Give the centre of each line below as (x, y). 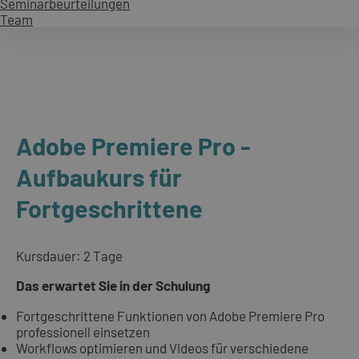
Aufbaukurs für (99, 176)
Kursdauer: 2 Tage (69, 256)
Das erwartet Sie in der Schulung (113, 286)
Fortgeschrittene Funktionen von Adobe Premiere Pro (170, 315)
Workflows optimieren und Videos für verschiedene (162, 347)
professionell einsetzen (83, 331)
